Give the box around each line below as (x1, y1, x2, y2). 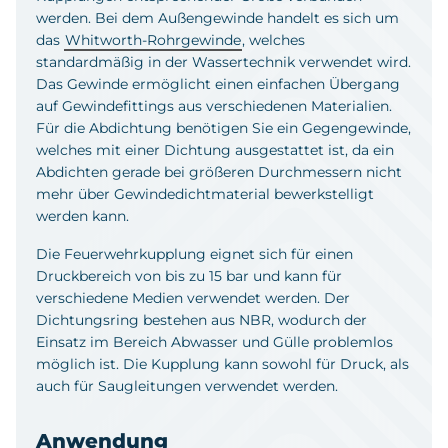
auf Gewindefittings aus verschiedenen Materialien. (36, 96, 392, 115)
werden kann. (36, 206, 129, 225)
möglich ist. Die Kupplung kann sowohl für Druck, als (36, 354, 409, 373)
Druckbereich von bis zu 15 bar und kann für (36, 266, 342, 285)
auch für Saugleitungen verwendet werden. (36, 376, 338, 395)
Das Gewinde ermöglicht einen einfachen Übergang (36, 74, 400, 93)
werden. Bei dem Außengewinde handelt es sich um (36, 8, 399, 27)
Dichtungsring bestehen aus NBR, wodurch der (36, 310, 367, 329)
